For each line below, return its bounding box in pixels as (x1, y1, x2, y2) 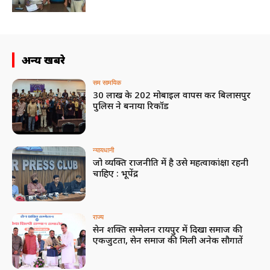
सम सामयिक (93, 77, 122, 87)
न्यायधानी (93, 145, 115, 154)
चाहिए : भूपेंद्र (93, 166, 139, 179)
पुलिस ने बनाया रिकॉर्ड (93, 99, 169, 111)
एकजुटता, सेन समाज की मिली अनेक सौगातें (93, 234, 243, 246)
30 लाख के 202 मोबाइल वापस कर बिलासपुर (93, 88, 251, 101)
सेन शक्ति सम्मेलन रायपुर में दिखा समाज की (93, 223, 243, 236)
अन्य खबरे (22, 52, 65, 67)
